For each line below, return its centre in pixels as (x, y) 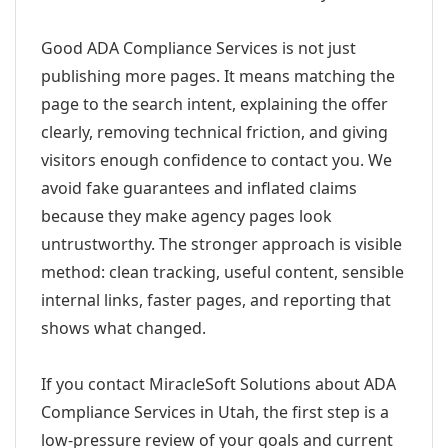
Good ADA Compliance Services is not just (198, 48)
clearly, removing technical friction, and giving (214, 132)
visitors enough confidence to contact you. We (216, 160)
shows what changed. (123, 328)
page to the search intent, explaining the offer (214, 104)
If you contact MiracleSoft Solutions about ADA (218, 384)
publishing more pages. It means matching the (218, 76)
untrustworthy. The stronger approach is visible (221, 244)
